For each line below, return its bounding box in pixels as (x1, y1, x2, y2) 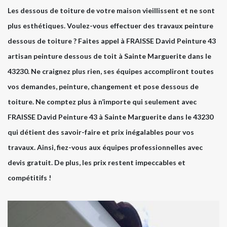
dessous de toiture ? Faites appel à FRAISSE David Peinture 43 (8, 36, 216, 46)
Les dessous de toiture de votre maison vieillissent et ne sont (8, 6, 215, 15)
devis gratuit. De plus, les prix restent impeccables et (8, 158, 185, 167)
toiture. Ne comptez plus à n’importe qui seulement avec (8, 97, 197, 106)
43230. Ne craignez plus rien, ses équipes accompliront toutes (8, 67, 214, 76)
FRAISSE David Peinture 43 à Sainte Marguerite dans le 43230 (8, 112, 213, 122)
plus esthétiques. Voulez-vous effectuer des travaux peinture (8, 21, 213, 30)
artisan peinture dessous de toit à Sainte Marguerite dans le (8, 52, 211, 61)
